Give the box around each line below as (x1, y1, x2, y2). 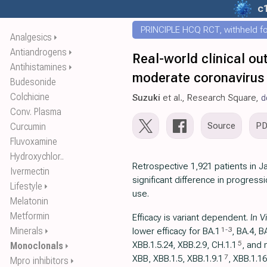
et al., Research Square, (160, 92, 261, 103)
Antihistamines (10, 61, 67, 73)
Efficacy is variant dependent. (132, 212, 250, 223)
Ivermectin (10, 166, 49, 177)
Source (207, 120, 235, 131)
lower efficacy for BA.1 (132, 226, 220, 237)
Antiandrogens (10, 46, 67, 58)
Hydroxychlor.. (10, 151, 64, 162)
